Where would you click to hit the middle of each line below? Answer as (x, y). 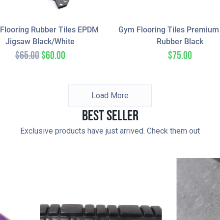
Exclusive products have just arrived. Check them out (110, 131)
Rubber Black (180, 42)
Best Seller (110, 116)
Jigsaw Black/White (40, 42)
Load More (110, 96)
